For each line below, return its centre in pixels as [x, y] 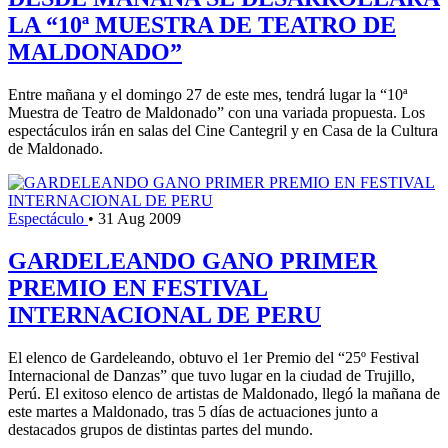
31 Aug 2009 [139, 219]
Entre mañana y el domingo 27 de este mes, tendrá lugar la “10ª [207, 95]
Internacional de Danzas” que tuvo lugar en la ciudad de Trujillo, [211, 375]
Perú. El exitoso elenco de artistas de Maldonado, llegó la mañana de [224, 393]
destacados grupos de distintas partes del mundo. [160, 429]
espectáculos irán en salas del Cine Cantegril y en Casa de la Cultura [223, 131]
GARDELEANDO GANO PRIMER [192, 260]
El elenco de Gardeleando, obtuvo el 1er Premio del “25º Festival [213, 357]
